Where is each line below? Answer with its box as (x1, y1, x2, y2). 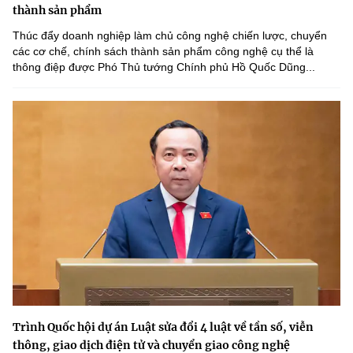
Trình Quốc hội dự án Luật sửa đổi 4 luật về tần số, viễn (13, 319, 314, 334)
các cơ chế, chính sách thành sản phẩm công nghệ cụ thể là (13, 44, 314, 58)
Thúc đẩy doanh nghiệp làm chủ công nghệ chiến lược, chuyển (13, 28, 327, 42)
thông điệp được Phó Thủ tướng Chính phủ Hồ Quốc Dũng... (13, 60, 315, 73)
